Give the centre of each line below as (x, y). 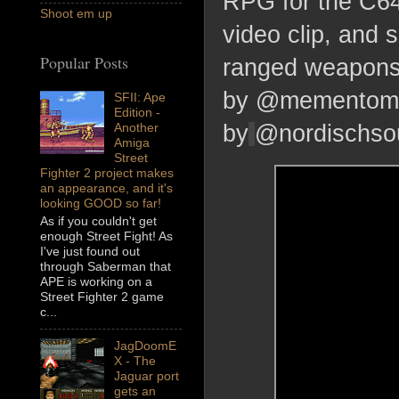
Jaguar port (146, 376)
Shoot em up (76, 14)
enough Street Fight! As (106, 236)
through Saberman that (106, 267)
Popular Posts (84, 63)
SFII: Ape (139, 98)
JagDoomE (145, 346)
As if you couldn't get (98, 221)
